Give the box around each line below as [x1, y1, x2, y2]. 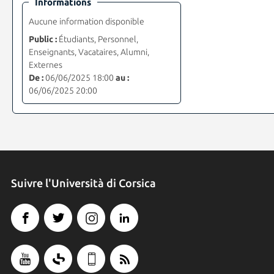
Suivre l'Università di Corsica [10, 176, 156, 189]
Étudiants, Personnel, [56, 34, 138, 44]
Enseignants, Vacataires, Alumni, [28, 46, 149, 57]
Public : [28, 34, 57, 44]
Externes [28, 59, 62, 70]
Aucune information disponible [28, 16, 144, 26]
